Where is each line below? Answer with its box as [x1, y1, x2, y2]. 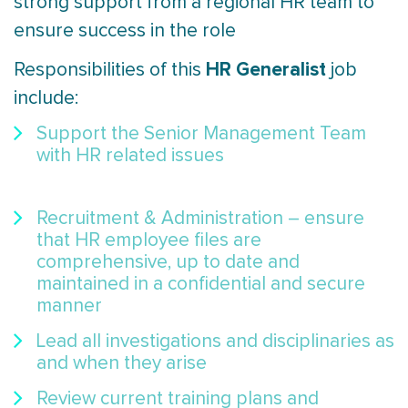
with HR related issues [36, 146, 224, 166]
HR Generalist [206, 58, 331, 82]
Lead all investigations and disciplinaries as [36, 331, 394, 352]
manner [36, 296, 102, 316]
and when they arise [36, 353, 207, 373]
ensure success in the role [14, 21, 236, 41]
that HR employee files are [36, 230, 261, 250]
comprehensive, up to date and [36, 252, 300, 272]
